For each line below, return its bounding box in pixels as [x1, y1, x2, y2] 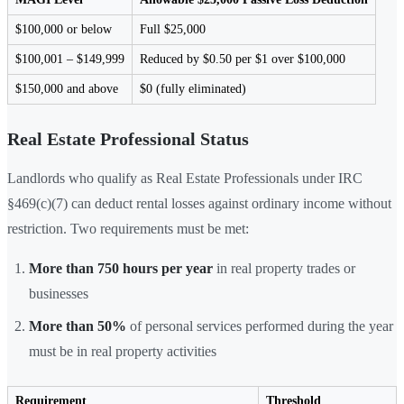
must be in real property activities [29, 343, 216, 359]
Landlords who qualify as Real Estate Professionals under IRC [7, 170, 363, 186]
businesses [29, 285, 88, 301]
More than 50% [29, 317, 126, 334]
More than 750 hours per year [29, 260, 213, 276]
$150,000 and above [15, 81, 118, 96]
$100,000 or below [15, 22, 112, 36]
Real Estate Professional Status [7, 128, 249, 149]
